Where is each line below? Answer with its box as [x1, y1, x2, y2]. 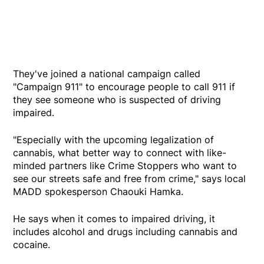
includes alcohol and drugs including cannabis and [13, 226, 238, 238]
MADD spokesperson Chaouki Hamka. [13, 186, 184, 198]
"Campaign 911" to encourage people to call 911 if [13, 81, 236, 93]
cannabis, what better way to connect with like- [13, 147, 227, 159]
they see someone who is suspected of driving [13, 94, 222, 106]
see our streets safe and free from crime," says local [13, 173, 246, 185]
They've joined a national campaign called [13, 68, 201, 80]
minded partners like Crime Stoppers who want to [13, 160, 237, 172]
